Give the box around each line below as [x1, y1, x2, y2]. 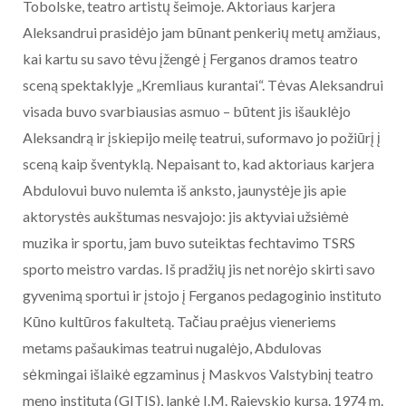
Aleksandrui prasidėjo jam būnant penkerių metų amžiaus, [23, 24, 380, 42]
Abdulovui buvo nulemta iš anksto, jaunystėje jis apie [23, 181, 346, 199]
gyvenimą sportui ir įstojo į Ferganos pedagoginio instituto [23, 286, 382, 304]
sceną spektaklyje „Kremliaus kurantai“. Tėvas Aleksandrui [23, 76, 383, 94]
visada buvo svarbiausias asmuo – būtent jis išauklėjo [23, 102, 351, 121]
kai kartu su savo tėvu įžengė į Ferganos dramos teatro [23, 50, 358, 68]
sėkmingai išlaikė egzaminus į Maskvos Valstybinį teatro [23, 365, 373, 383]
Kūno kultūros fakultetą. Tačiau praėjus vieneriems [23, 313, 336, 331]
